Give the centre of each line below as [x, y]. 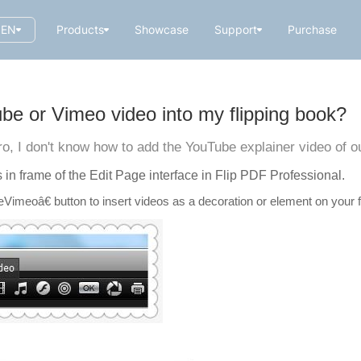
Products [80, 29]
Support [235, 29]
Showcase [161, 29]
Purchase [312, 29]
